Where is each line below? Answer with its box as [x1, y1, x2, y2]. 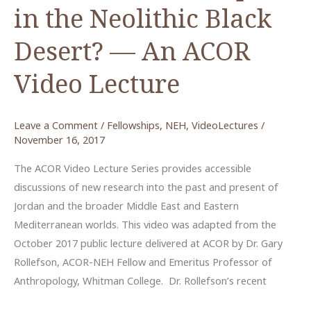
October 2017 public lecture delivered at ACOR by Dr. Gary [14, 236, 283, 251]
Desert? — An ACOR [14, 33, 250, 69]
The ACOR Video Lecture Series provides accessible [14, 161, 251, 176]
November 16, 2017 [14, 132, 105, 146]
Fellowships [107, 117, 160, 132]
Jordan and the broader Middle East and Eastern [14, 199, 239, 213]
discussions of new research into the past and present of [14, 180, 278, 194]
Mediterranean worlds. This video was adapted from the [14, 217, 276, 232]
